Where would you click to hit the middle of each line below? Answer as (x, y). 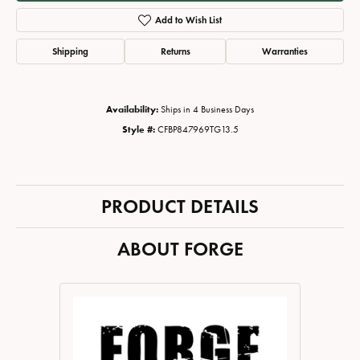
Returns (175, 51)
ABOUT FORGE (180, 249)
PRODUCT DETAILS (180, 207)
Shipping (70, 51)
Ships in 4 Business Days (207, 110)
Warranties (285, 51)
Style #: (138, 130)
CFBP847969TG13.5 (198, 130)
